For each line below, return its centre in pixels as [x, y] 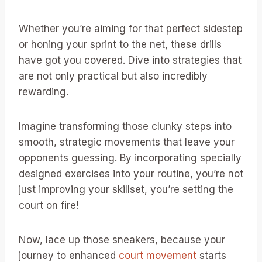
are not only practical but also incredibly [113, 76]
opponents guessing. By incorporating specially [130, 158]
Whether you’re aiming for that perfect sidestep [131, 29]
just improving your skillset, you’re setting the [126, 190]
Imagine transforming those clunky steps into [125, 127]
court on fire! [49, 206]
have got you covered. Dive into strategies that [130, 61]
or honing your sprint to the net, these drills [120, 45]
